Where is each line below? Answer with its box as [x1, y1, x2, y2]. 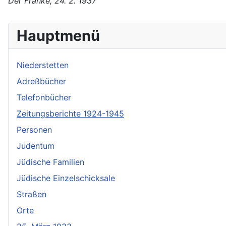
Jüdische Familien [17, 157, 84, 167]
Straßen [17, 189, 46, 199]
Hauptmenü [17, 27, 100, 44]
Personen [17, 125, 52, 135]
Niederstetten [17, 60, 69, 70]
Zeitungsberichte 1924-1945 [17, 108, 124, 119]
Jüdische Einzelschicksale [17, 173, 115, 183]
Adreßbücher [17, 76, 66, 86]
